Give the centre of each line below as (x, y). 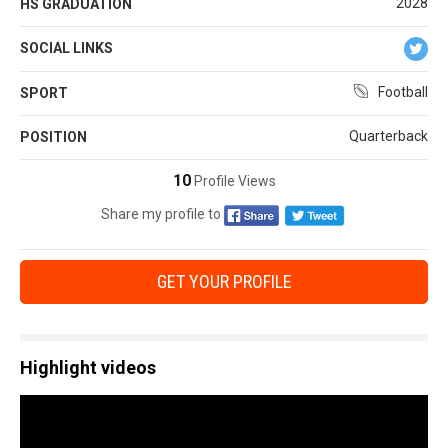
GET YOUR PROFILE (224, 281)
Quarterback (388, 136)
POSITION (53, 137)
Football (403, 92)
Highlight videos (88, 367)
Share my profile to (161, 214)
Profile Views (233, 181)
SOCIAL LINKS (66, 48)
